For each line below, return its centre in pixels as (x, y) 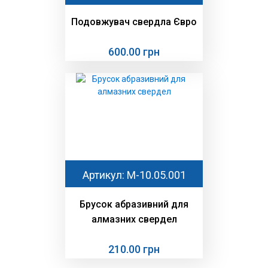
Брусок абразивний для (134, 205)
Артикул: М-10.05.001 (134, 175)
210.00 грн (134, 249)
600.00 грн (134, 52)
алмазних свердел (134, 220)
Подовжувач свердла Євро (134, 22)
